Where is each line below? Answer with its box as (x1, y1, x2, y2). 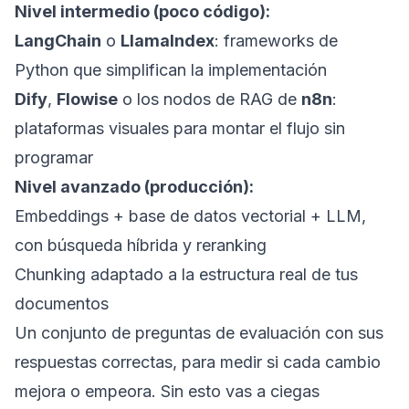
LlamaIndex (121, 31, 215, 50)
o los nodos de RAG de (118, 89, 301, 109)
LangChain (15, 31, 101, 50)
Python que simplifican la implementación (15, 60, 327, 79)
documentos (15, 294, 109, 313)
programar (15, 148, 93, 167)
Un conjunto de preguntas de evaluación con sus (15, 323, 383, 342)
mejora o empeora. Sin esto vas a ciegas (15, 382, 320, 401)
